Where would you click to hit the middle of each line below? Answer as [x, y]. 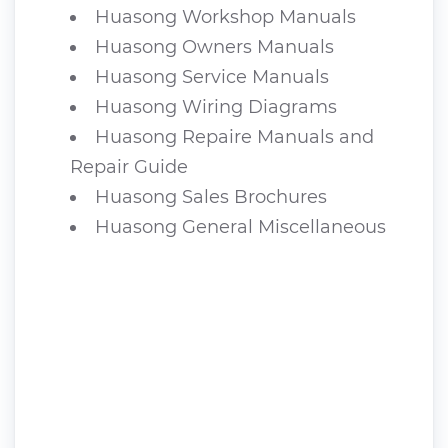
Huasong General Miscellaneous [240, 226]
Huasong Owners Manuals [214, 46]
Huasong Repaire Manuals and [234, 136]
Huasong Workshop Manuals [225, 16]
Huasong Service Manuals [212, 76]
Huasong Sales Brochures [211, 196]
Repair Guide [129, 166]
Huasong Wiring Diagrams [216, 106]
